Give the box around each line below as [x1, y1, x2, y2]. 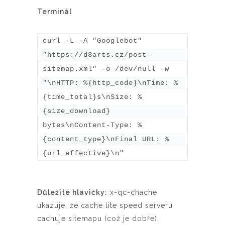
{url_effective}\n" [43, 149, 124, 157]
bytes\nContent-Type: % [43, 121, 142, 129]
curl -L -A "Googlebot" [43, 36, 142, 45]
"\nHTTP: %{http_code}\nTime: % [43, 78, 178, 87]
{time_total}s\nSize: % [43, 92, 142, 101]
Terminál [37, 7, 72, 16]
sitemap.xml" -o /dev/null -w [43, 64, 169, 73]
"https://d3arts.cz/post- [43, 50, 151, 59]
